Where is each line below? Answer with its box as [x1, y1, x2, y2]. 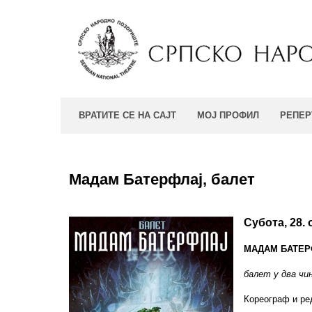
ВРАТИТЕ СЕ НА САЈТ [79, 110, 176, 120]
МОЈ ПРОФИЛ [197, 110, 259, 120]
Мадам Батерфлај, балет [69, 171, 255, 188]
